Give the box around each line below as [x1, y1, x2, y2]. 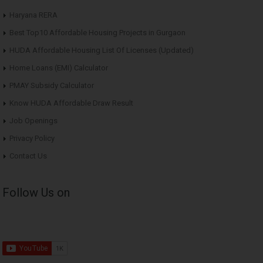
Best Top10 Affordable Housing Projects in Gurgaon [9, 28, 186, 37]
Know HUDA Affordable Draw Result [9, 98, 133, 107]
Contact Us [9, 151, 47, 160]
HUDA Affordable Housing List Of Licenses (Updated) [9, 45, 194, 55]
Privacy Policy [9, 133, 55, 143]
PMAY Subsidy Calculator [9, 80, 94, 90]
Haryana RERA [9, 10, 58, 19]
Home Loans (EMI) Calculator [9, 63, 108, 72]
